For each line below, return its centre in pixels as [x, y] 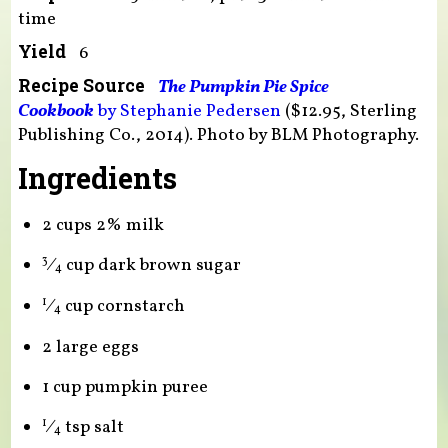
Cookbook [55, 112]
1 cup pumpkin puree [124, 387]
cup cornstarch [122, 306]
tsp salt [92, 427]
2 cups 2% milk [102, 225]
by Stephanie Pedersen [187, 112]
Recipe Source [81, 86]
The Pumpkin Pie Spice [243, 88]
